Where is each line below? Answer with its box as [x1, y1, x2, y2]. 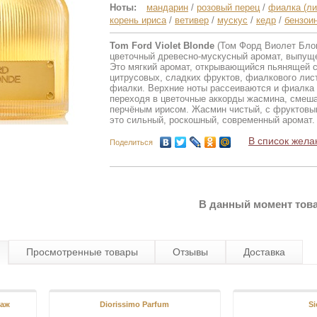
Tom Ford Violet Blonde [110, 40, 214, 52]
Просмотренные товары [25, 246, 138, 258]
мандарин [146, 2, 188, 13]
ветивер [175, 15, 209, 26]
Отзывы [173, 246, 209, 258]
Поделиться [110, 138, 153, 147]
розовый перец [197, 2, 260, 13]
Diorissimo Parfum [100, 300, 170, 309]
